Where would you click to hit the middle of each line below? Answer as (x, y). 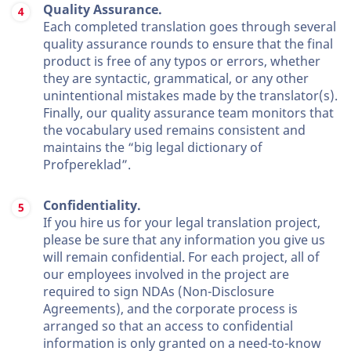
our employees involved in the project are (166, 275)
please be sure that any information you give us (184, 240)
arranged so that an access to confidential (168, 326)
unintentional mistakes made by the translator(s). (190, 96)
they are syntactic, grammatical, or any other (176, 79)
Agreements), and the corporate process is (170, 309)
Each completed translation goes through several (190, 27)
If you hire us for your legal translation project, (182, 223)
